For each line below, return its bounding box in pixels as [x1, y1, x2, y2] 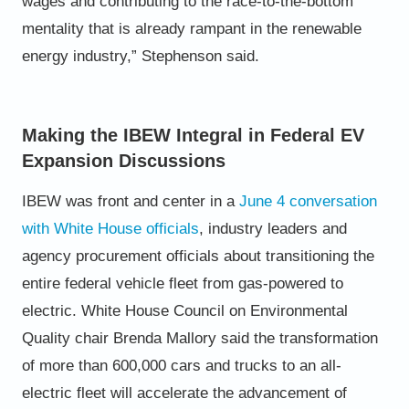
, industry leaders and [198, 219, 347, 237]
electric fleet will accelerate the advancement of [21, 383, 347, 402]
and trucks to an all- [200, 356, 341, 374]
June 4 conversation [238, 192, 377, 210]
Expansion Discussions [21, 150, 225, 171]
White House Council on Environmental [80, 301, 348, 320]
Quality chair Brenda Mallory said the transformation [21, 329, 378, 347]
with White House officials [21, 219, 199, 237]
